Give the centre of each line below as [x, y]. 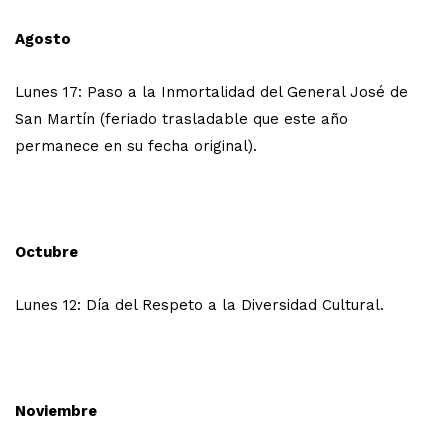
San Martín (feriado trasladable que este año [181, 118]
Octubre [46, 251]
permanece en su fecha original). [136, 145]
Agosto [43, 38]
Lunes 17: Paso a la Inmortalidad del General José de [211, 91]
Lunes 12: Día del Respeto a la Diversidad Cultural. [199, 304]
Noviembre [56, 410]
